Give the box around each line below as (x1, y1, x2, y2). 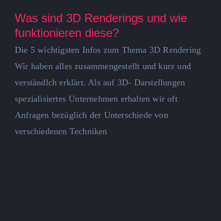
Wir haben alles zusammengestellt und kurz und (15, 61, 191, 71)
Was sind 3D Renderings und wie (15, 11, 187, 25)
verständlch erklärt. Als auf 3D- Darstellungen (15, 77, 185, 87)
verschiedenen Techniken (15, 126, 108, 136)
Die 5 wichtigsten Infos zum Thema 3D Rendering (15, 44, 201, 55)
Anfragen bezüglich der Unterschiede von (15, 110, 168, 120)
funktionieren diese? (15, 26, 119, 39)
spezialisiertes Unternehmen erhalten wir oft (15, 93, 178, 104)
